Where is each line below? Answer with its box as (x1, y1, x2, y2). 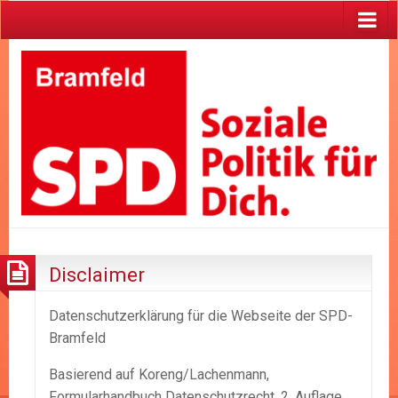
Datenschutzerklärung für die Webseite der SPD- (49, 307, 353, 325)
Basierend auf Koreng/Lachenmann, (49, 366, 269, 384)
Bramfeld (49, 330, 106, 347)
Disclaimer (49, 262, 145, 286)
